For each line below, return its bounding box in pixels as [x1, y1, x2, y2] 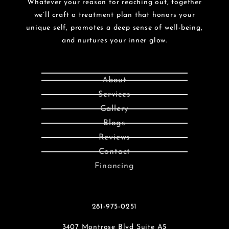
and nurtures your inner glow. [61, 36, 168, 44]
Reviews [98, 133, 131, 142]
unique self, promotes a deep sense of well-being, [26, 24, 203, 32]
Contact [98, 147, 131, 156]
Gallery [100, 104, 129, 113]
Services [98, 90, 131, 99]
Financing [95, 162, 134, 170]
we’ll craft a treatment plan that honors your [34, 11, 195, 19]
